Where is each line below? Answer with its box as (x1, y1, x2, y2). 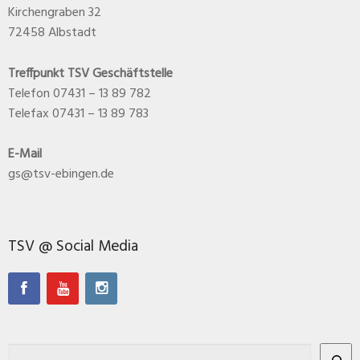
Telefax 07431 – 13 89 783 (8, 103, 149, 125)
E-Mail (8, 144, 42, 166)
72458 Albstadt (8, 22, 96, 43)
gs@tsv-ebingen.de (8, 164, 114, 186)
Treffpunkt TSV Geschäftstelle (8, 63, 173, 84)
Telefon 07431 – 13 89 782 (8, 83, 151, 104)
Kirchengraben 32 (8, 2, 101, 23)
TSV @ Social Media (8, 234, 138, 259)
